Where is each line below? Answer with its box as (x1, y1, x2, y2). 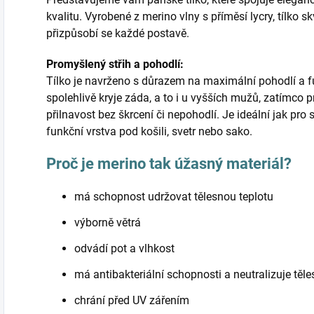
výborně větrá (74, 216, 141, 230)
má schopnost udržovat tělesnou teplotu (74, 190, 273, 204)
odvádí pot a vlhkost (74, 242, 175, 256)
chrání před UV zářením (74, 294, 189, 308)
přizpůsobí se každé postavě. (46, 27, 189, 41)
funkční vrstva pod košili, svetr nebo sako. (46, 125, 252, 139)
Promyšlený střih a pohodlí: (46, 57, 184, 71)
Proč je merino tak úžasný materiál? (46, 155, 292, 173)
